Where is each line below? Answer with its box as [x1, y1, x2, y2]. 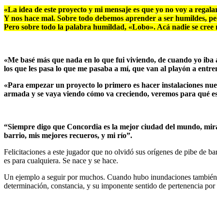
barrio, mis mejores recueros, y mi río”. [4, 131, 132, 139]
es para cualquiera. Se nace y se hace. [4, 156, 120, 165]
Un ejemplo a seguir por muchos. [4, 172, 107, 181]
